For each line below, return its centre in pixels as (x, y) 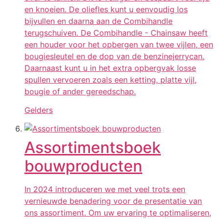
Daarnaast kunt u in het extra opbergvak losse (110, 68)
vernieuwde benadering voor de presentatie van (113, 201)
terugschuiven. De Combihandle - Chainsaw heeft (116, 33)
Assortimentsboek (93, 148)
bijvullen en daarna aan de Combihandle (99, 21)
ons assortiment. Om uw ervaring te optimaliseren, (118, 213)
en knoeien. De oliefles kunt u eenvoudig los (106, 9)
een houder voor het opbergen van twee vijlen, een (119, 44)
